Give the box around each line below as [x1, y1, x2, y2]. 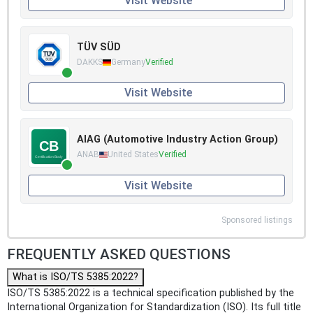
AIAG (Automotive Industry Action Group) [77, 133, 278, 146]
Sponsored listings [221, 214, 293, 225]
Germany [111, 57, 145, 68]
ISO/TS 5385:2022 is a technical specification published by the [7, 286, 294, 299]
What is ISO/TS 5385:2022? [13, 270, 138, 283]
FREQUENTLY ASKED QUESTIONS [7, 245, 231, 263]
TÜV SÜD [77, 41, 121, 54]
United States [108, 150, 159, 160]
